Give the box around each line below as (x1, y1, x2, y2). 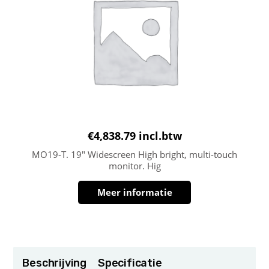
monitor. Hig (108, 159, 161, 172)
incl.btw (138, 128, 182, 143)
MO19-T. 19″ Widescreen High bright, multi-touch (32, 148, 237, 160)
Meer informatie (97, 186, 172, 198)
